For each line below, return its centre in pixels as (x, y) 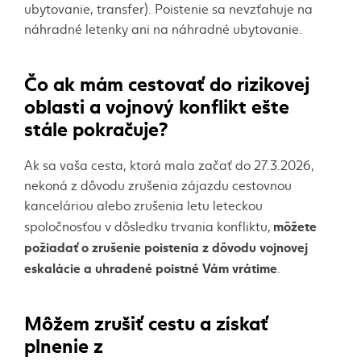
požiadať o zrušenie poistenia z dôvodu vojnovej (166, 246)
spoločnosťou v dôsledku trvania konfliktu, (149, 226)
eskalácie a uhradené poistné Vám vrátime (151, 267)
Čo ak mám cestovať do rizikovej (167, 82)
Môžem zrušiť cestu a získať (146, 321)
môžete (295, 225)
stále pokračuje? (96, 127)
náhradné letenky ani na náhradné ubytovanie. (163, 28)
